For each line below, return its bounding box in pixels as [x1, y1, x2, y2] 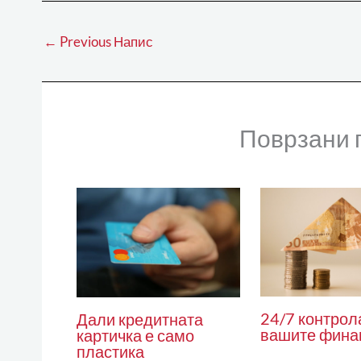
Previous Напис [57, 32, 153, 50]
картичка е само [76, 325, 194, 345]
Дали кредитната [76, 309, 203, 329]
